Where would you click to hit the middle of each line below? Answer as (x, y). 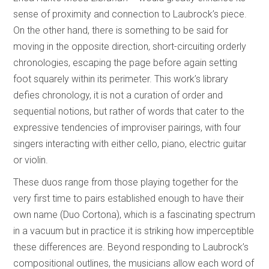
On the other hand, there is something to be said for (121, 30)
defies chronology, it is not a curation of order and (118, 95)
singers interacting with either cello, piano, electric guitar (130, 144)
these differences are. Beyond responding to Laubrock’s (131, 247)
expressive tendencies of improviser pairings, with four (127, 127)
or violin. (32, 160)
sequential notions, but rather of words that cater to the (129, 111)
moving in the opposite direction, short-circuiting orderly (130, 46)
